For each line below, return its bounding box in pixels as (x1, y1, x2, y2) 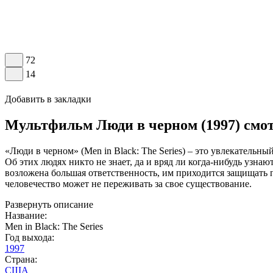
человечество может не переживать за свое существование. (5, 178, 252, 189)
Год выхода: (5, 232, 54, 243)
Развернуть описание (5, 199, 93, 210)
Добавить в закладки (5, 94, 91, 104)
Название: (5, 210, 47, 221)
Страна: (5, 253, 37, 264)
